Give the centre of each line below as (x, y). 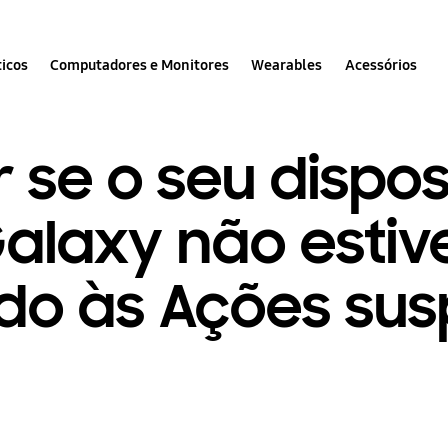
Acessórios (380, 64)
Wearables (287, 64)
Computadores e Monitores (140, 64)
